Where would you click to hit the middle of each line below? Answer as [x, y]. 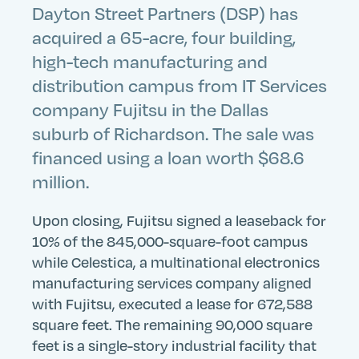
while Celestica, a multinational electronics [176, 262]
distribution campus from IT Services [179, 85]
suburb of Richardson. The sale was [173, 133]
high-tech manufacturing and [150, 61]
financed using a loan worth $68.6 [168, 157]
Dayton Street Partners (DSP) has [165, 13]
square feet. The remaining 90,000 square [172, 324]
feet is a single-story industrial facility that [174, 345]
